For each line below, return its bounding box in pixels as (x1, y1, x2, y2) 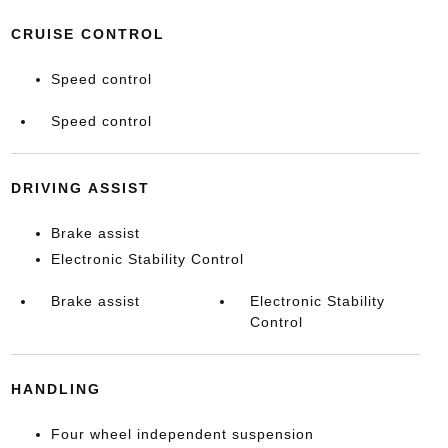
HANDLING (10, 381, 101, 397)
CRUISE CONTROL (10, 26, 165, 42)
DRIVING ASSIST (10, 180, 150, 196)
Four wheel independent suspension (50, 426, 314, 442)
